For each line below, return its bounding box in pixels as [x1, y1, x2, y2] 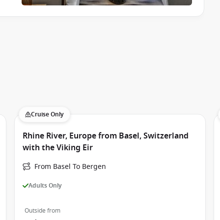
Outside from [25, 206, 61, 215]
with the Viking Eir [23, 142, 93, 154]
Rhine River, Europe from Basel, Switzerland [23, 130, 189, 142]
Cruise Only [31, 110, 64, 119]
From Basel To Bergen [34, 162, 107, 172]
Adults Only [28, 181, 62, 190]
